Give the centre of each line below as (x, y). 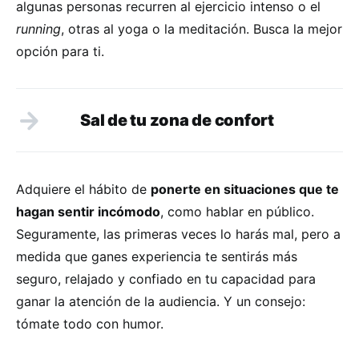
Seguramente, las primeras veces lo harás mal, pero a (178, 234)
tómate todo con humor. (90, 323)
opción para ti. (60, 51)
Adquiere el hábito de (83, 189)
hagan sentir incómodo (88, 211)
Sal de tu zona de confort (177, 120)
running (38, 28)
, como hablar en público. (237, 211)
